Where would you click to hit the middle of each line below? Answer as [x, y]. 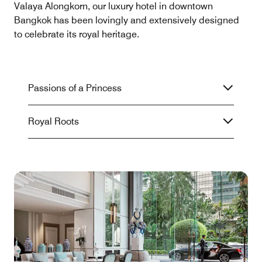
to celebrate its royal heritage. [77, 35]
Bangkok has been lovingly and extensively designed [127, 20]
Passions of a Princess [75, 88]
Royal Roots [54, 122]
